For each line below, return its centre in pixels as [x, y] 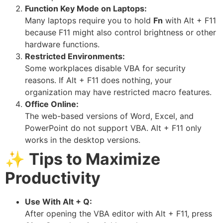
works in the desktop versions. [83, 140]
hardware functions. [62, 45]
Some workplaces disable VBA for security [105, 68]
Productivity [53, 178]
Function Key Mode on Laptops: [86, 9]
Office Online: [52, 104]
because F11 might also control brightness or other [120, 33]
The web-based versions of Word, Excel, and [109, 116]
